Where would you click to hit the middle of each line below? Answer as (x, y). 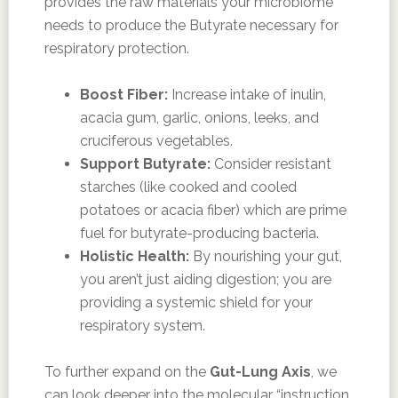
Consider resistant (271, 163)
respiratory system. (142, 325)
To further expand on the (127, 371)
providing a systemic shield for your (196, 302)
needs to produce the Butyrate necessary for (191, 25)
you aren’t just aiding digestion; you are (205, 279)
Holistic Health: (134, 256)
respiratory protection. (116, 48)
